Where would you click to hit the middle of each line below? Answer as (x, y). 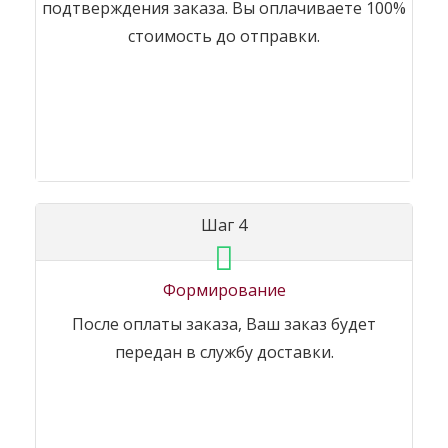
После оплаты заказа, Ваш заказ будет (224, 324)
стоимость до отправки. (224, 36)
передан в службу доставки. (224, 352)
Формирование (224, 290)
